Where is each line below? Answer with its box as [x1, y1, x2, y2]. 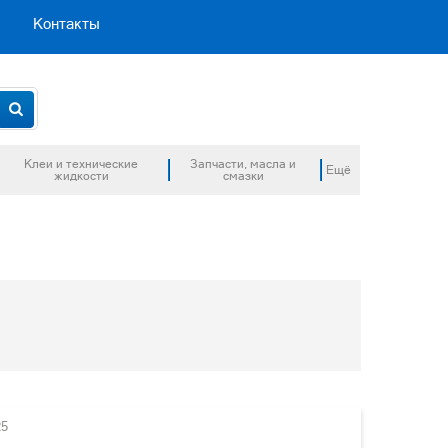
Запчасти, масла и [190, 157, 297, 171]
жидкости [53, 169, 109, 183]
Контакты [33, 15, 100, 32]
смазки [222, 169, 264, 183]
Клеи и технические [24, 157, 139, 171]
